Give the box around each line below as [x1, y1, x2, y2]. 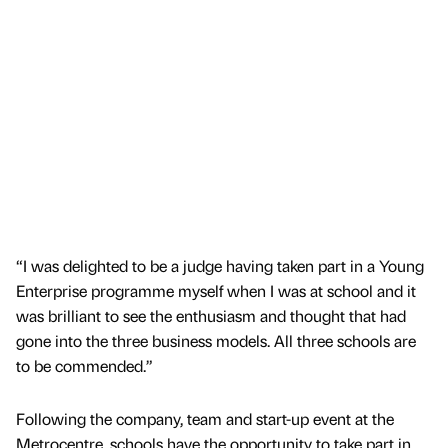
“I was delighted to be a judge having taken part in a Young [16, 255, 424, 277]
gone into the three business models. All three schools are [16, 330, 416, 352]
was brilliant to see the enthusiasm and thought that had [16, 305, 406, 327]
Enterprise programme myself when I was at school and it [16, 280, 416, 302]
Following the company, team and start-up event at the [16, 408, 394, 430]
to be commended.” [16, 355, 153, 377]
